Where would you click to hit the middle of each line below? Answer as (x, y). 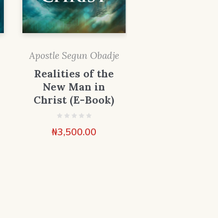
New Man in (74, 87)
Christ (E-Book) (74, 100)
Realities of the (74, 74)
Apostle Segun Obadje (74, 56)
